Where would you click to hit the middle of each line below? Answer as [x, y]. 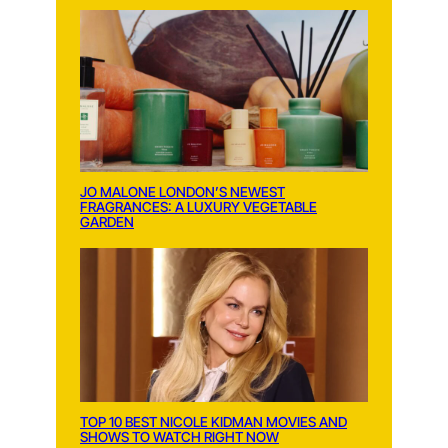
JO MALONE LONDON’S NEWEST [182, 192]
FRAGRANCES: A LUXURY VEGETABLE [198, 207]
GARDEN [107, 222]
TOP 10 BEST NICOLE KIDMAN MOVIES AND [213, 421]
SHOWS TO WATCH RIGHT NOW [179, 436]
